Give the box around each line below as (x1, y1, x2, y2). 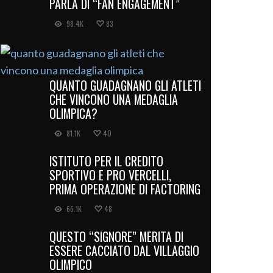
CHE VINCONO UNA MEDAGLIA (49, 90, 178, 108)
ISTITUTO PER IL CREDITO (49, 151, 163, 170)
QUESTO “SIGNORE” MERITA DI (49, 227, 183, 246)
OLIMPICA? (49, 104, 97, 122)
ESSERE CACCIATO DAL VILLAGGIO (49, 241, 199, 260)
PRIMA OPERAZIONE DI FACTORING (49, 179, 200, 198)
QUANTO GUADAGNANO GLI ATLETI (49, 76, 201, 94)
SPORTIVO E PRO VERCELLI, (49, 165, 171, 184)
